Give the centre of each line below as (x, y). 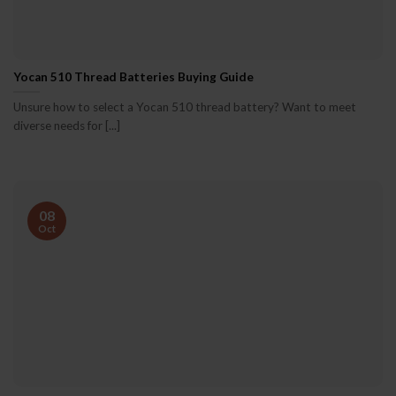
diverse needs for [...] (67, 126)
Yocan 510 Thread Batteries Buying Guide (133, 76)
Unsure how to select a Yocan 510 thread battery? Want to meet (185, 107)
